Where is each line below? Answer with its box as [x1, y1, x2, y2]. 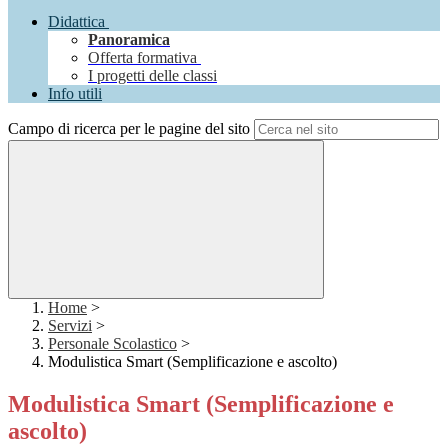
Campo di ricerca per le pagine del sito [8, 120, 250, 138]
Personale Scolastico [48, 335, 177, 353]
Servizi [48, 317, 92, 335]
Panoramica [88, 31, 170, 49]
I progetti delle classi [88, 67, 217, 85]
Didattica [48, 13, 105, 31]
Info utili [48, 85, 102, 103]
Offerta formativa [88, 49, 201, 67]
